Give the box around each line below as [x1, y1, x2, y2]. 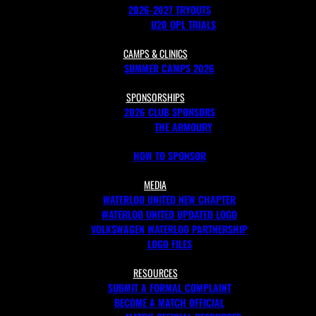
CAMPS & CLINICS [123, 46, 188, 61]
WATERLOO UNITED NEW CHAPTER [103, 192, 236, 207]
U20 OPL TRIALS [151, 17, 216, 32]
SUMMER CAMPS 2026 [124, 61, 214, 75]
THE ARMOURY [154, 119, 212, 134]
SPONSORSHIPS [126, 90, 185, 104]
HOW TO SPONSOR [133, 148, 206, 163]
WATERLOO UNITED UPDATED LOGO [102, 207, 237, 221]
